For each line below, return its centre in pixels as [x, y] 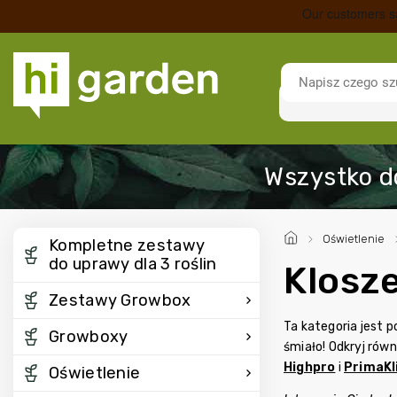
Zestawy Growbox [120, 300]
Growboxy [89, 337]
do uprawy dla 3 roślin [133, 264]
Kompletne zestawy [127, 245]
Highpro [310, 367]
